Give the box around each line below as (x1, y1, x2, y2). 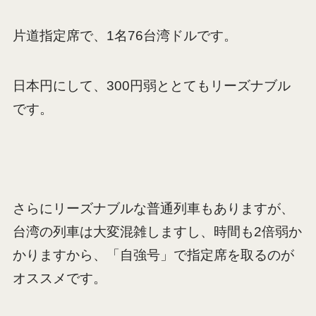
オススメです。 (12, 271, 107, 286)
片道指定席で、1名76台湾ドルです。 (12, 28, 237, 44)
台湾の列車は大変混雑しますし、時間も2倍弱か (12, 224, 302, 240)
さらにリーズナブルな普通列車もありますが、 (12, 201, 294, 217)
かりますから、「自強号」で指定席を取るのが (12, 248, 294, 263)
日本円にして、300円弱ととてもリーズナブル (12, 78, 291, 93)
